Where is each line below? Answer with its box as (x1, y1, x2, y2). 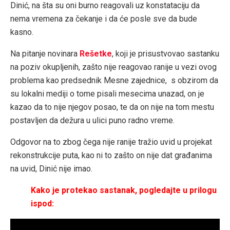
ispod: (31, 199, 54, 209)
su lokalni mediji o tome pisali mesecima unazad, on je (10, 89, 204, 99)
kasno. (10, 27, 33, 37)
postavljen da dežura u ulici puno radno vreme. (10, 116, 175, 126)
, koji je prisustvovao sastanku (112, 49, 219, 59)
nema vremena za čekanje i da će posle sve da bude (10, 14, 197, 24)
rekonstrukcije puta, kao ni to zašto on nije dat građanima (10, 150, 212, 161)
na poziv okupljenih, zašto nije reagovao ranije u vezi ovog (10, 62, 217, 72)
